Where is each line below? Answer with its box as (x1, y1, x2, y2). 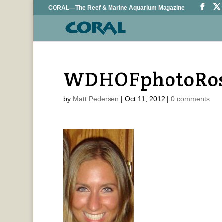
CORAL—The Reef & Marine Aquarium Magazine (48, 4, 185, 11)
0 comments (170, 95, 210, 103)
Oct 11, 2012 (124, 95, 165, 103)
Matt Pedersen (72, 95, 119, 103)
